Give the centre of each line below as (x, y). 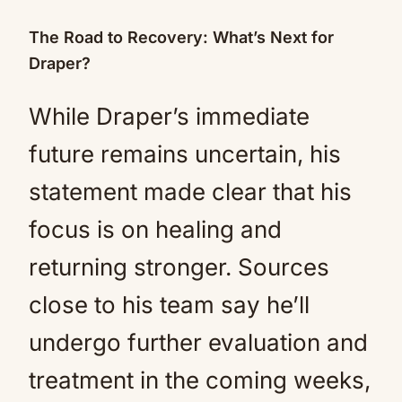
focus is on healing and (155, 229)
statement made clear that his (190, 192)
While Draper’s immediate (169, 116)
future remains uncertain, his (185, 154)
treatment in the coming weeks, (200, 380)
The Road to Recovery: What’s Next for (181, 37)
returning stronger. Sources (179, 267)
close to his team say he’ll (169, 305)
